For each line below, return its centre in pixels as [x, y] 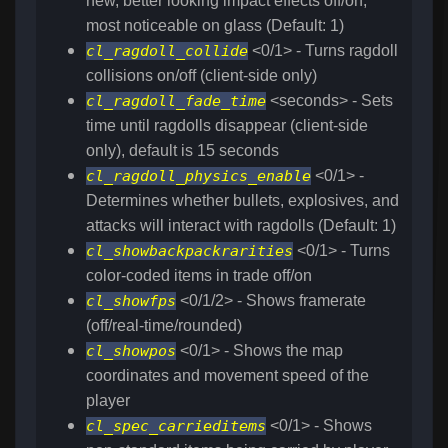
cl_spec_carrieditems [176, 426]
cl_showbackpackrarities [189, 251]
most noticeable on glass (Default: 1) [215, 26]
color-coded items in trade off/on [199, 276]
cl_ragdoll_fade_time [176, 101]
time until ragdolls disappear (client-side [227, 126]
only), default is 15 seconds [182, 151]
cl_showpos [131, 351]
